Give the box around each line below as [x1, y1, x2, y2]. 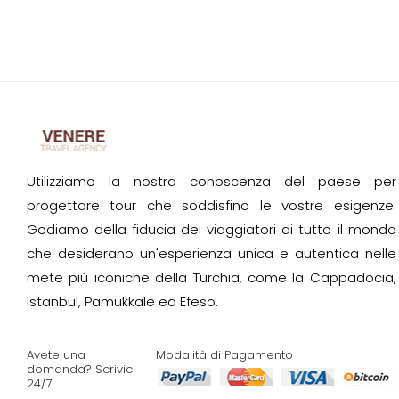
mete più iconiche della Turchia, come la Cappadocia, [27, 268, 396, 288]
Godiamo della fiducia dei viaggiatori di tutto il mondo [27, 220, 396, 240]
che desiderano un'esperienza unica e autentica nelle [27, 244, 396, 264]
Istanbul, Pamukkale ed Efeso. [27, 292, 218, 312]
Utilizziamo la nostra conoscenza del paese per [27, 172, 396, 191]
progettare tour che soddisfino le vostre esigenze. [27, 196, 396, 216]
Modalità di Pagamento [155, 346, 293, 364]
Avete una [27, 346, 85, 364]
